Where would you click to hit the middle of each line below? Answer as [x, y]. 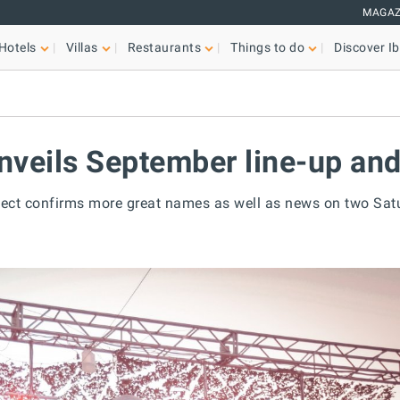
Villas [82, 47]
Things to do [268, 47]
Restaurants [164, 47]
